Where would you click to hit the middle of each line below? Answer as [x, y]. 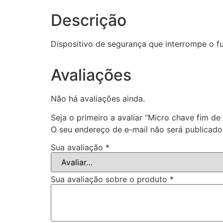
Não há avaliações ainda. [98, 98]
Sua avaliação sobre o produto [110, 179]
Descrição [89, 20]
